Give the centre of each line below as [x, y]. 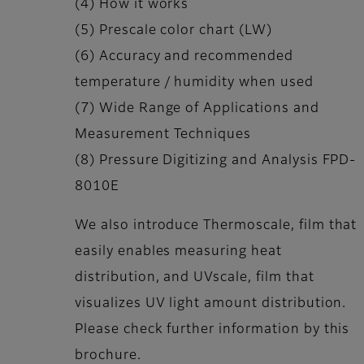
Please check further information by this [212, 330]
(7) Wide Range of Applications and [197, 109]
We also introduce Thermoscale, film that [216, 226]
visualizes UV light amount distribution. [213, 304]
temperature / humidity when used [194, 83]
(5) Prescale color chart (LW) [173, 31]
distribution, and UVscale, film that [195, 278]
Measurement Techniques [163, 135]
